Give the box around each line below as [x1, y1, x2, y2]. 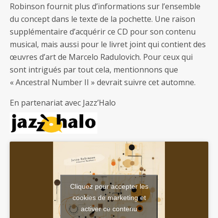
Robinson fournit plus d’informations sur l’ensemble [10, 1, 200, 12]
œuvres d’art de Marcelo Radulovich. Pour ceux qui [10, 52, 193, 62]
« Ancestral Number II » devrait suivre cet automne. [10, 77, 196, 88]
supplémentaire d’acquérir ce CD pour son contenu [10, 26, 196, 37]
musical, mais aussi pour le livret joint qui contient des [10, 39, 206, 50]
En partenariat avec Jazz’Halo [10, 97, 116, 108]
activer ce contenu [81, 204, 137, 213]
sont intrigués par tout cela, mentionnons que [10, 64, 178, 75]
